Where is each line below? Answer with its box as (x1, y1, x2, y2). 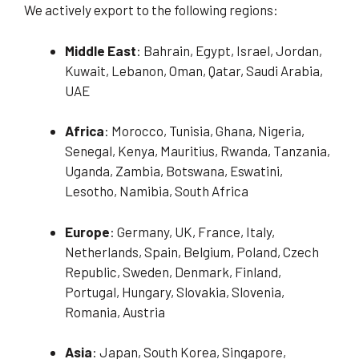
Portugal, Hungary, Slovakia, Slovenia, (65, 283, 284, 300)
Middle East (65, 42, 136, 58)
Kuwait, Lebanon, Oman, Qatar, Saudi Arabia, (65, 62, 323, 79)
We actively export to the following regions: (24, 2, 278, 18)
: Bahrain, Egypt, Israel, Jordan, (136, 42, 322, 58)
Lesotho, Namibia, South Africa (65, 183, 248, 200)
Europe (65, 223, 110, 240)
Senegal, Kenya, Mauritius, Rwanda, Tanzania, (65, 143, 330, 159)
